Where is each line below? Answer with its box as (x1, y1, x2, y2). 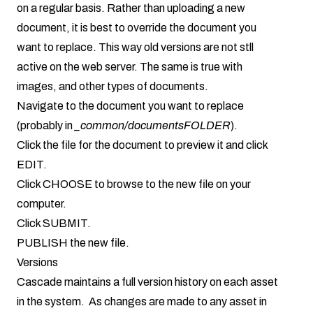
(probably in (17, 119, 75, 132)
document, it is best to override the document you (17, 22, 256, 34)
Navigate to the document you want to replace (17, 100, 244, 112)
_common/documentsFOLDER (75, 119, 231, 132)
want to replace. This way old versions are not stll (17, 41, 254, 54)
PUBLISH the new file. (17, 237, 129, 249)
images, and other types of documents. (17, 80, 208, 93)
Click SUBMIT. (17, 217, 91, 230)
